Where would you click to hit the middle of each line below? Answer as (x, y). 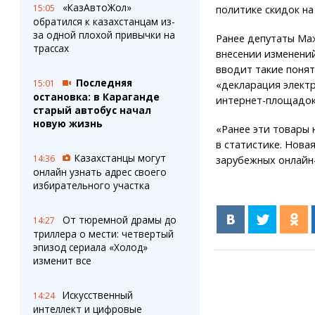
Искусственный (97, 295)
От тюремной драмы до (119, 220)
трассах (51, 48)
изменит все (62, 261)
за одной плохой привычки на (104, 35)
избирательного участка (91, 185)
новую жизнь (67, 123)
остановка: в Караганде (96, 97)
